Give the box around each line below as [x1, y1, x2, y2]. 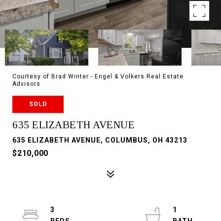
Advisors [12, 80, 40, 87]
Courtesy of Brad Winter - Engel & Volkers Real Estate [12, 73, 184, 80]
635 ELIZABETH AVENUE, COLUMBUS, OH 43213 [12, 136, 187, 144]
